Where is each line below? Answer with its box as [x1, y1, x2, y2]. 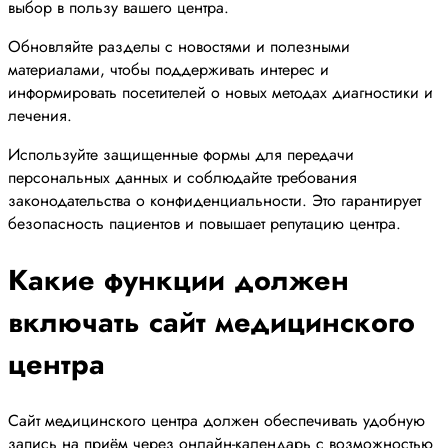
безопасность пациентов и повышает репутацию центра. [8, 211, 401, 235]
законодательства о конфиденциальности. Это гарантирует [8, 188, 421, 212]
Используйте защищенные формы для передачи [8, 142, 354, 166]
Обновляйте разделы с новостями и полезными [8, 34, 350, 58]
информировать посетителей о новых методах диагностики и [8, 80, 433, 104]
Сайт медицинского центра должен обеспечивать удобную [8, 408, 425, 432]
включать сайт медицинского [8, 300, 415, 343]
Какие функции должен [8, 258, 349, 301]
